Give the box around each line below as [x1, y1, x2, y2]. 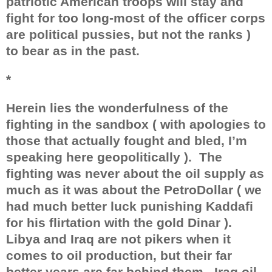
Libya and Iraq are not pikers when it [6, 231, 231, 246]
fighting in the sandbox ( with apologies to [6, 117, 266, 132]
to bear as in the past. [6, 43, 140, 58]
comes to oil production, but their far [6, 248, 232, 263]
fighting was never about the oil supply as [6, 166, 264, 181]
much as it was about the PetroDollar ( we [6, 182, 262, 197]
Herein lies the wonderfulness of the [6, 100, 228, 115]
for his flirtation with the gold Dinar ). [6, 215, 232, 230]
